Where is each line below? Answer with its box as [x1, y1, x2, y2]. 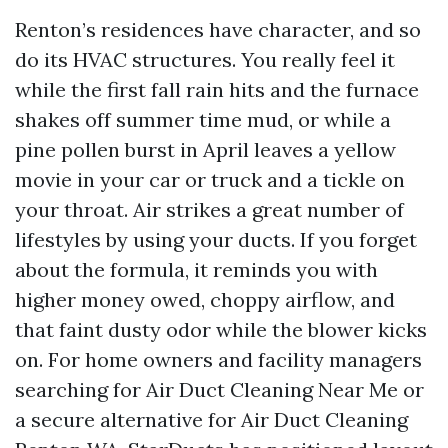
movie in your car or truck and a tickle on [15, 167, 405, 192]
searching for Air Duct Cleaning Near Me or [15, 377, 424, 402]
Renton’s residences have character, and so [15, 17, 421, 42]
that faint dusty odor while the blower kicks [15, 317, 427, 342]
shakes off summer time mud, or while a [15, 107, 391, 132]
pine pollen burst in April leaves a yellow [15, 137, 396, 162]
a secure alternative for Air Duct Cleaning [15, 407, 408, 432]
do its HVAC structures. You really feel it [15, 47, 395, 72]
